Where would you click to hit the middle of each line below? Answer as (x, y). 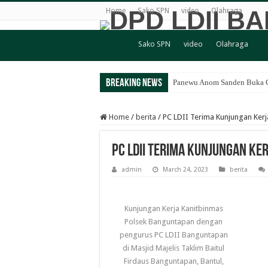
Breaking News (134, 83)
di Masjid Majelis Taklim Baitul (174, 248)
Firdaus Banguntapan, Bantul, (173, 261)
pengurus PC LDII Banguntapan (173, 235)
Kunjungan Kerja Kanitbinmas (173, 208)
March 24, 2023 (185, 170)
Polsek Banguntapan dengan (174, 222)
